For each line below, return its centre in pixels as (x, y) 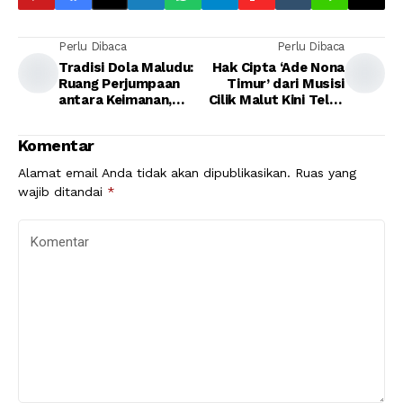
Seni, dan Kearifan (117, 116)
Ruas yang (326, 173)
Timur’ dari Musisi (286, 84)
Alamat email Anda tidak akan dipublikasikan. (154, 173)
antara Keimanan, (116, 100)
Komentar (56, 145)
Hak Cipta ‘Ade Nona (278, 67)
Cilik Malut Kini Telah (276, 100)
